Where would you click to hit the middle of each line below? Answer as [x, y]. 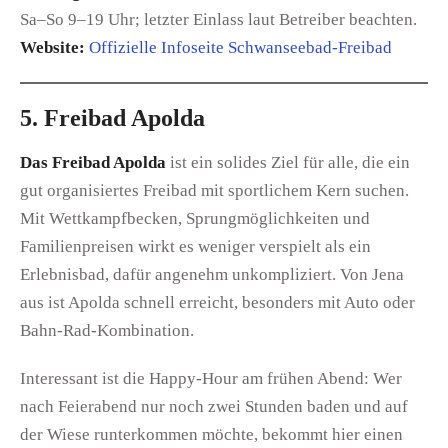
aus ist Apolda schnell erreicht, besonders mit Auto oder [217, 303]
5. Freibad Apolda [112, 118]
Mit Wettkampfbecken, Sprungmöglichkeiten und [195, 219]
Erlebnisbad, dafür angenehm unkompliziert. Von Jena [212, 275]
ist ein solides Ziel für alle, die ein [288, 163]
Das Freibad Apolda [93, 163]
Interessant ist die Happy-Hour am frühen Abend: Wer [211, 379]
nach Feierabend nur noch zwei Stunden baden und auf [214, 407]
